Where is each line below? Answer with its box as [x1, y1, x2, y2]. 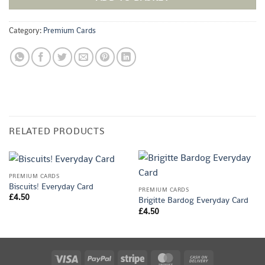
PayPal [111, 252, 135, 263]
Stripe [144, 252, 164, 263]
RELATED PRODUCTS [9, 125, 105, 138]
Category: [9, 25, 43, 36]
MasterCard [177, 252, 218, 263]
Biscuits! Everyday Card [8, 181, 93, 192]
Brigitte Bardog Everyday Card [138, 195, 248, 206]
